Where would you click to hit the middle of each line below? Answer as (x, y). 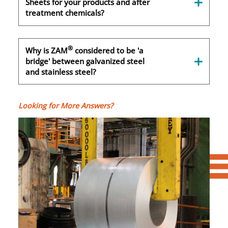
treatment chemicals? (65, 13)
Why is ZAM (47, 51)
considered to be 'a (108, 51)
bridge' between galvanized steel (85, 61)
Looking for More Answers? (65, 105)
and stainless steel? (61, 72)
